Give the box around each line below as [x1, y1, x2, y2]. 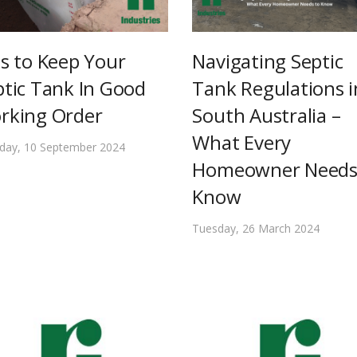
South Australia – [192, 101, 341, 128]
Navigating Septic [192, 47, 343, 74]
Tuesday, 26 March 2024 [192, 220, 320, 236]
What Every [192, 128, 292, 155]
